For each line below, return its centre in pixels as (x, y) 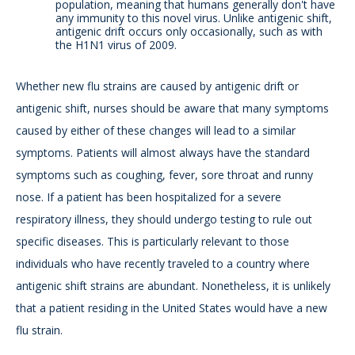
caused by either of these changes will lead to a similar (156, 131)
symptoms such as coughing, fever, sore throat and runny (164, 175)
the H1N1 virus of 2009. (116, 45)
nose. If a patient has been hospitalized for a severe (149, 197)
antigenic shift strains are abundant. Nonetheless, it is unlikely (173, 286)
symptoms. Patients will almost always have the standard (163, 153)
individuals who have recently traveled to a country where (163, 264)
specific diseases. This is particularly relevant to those (153, 242)
